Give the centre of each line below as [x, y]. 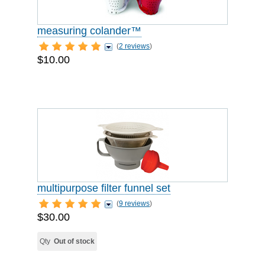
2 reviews [134, 46]
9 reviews [134, 203]
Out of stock [74, 241]
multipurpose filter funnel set [104, 188]
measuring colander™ [89, 31]
